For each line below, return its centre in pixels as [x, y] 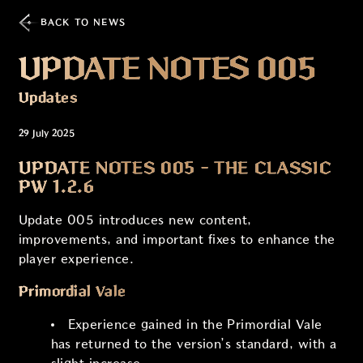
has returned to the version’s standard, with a [194, 344]
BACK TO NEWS [83, 22]
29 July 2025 [47, 133]
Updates [48, 98]
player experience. [76, 258]
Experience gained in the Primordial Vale [195, 324]
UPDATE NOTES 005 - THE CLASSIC [175, 168]
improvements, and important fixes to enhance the [177, 239]
